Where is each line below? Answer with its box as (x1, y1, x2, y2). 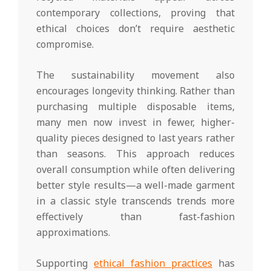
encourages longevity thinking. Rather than (36, 84, 235, 98)
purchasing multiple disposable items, (36, 100, 235, 114)
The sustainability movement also (36, 68, 235, 82)
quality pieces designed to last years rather (36, 131, 235, 145)
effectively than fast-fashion (36, 210, 235, 224)
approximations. (36, 226, 110, 240)
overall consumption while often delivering (36, 163, 235, 177)
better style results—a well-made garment (36, 178, 235, 192)
